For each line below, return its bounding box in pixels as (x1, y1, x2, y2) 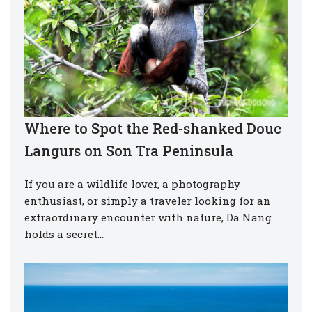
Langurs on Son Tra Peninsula (24, 141, 233, 159)
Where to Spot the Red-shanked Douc (24, 118, 281, 137)
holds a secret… (24, 226, 107, 241)
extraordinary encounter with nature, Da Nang (24, 210, 272, 224)
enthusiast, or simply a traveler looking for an (24, 193, 271, 208)
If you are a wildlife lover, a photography (24, 176, 240, 191)
